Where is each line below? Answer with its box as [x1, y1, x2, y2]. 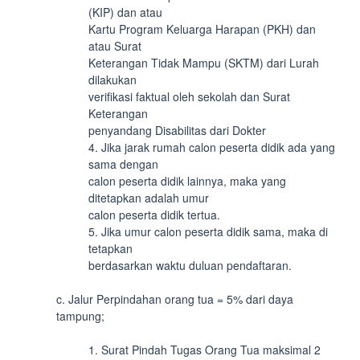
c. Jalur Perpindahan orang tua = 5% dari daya [56, 291, 293, 307]
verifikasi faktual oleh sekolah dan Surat [88, 88, 290, 104]
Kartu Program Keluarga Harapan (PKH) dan [88, 21, 316, 37]
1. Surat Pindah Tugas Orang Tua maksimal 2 [88, 342, 321, 358]
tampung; [56, 308, 104, 324]
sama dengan [88, 156, 158, 172]
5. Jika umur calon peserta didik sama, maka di [88, 223, 328, 239]
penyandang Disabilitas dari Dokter [88, 122, 266, 138]
